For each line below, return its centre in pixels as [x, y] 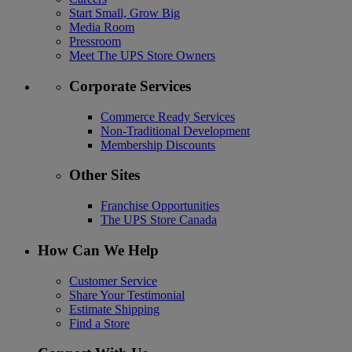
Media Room [102, 27]
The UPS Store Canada [159, 220]
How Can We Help [98, 250]
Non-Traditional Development [175, 130]
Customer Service [113, 280]
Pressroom [95, 42]
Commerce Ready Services [168, 116]
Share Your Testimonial [127, 295]
